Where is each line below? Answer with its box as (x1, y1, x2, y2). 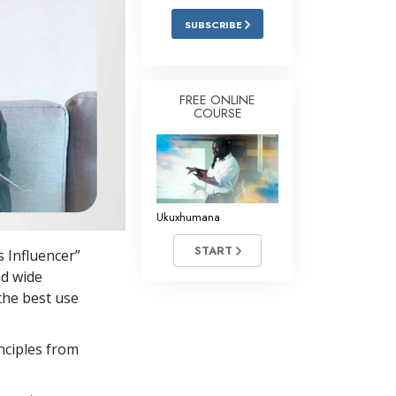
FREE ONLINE (179, 91, 255, 109)
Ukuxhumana (156, 208, 220, 225)
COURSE (193, 104, 242, 122)
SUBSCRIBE (185, 18, 245, 32)
